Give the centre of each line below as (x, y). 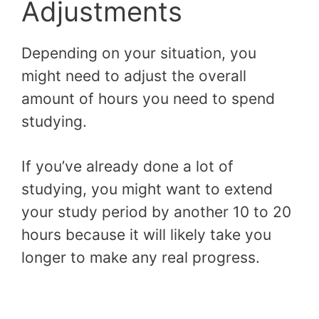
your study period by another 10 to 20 (156, 212)
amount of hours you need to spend (148, 98)
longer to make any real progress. (141, 258)
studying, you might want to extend (147, 189)
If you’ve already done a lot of (127, 167)
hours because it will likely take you (146, 235)
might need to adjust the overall (134, 75)
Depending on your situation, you (139, 53)
